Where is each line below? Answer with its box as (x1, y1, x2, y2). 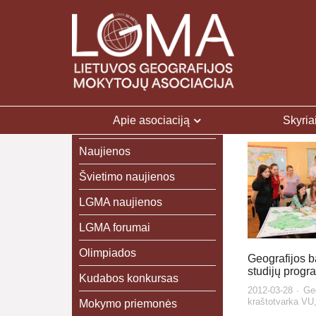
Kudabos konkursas (79, 272, 178, 284)
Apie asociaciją (113, 114, 190, 126)
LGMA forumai (79, 221, 150, 233)
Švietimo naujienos (79, 171, 175, 183)
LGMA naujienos (79, 196, 162, 208)
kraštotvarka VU (247, 296, 314, 308)
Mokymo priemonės (79, 298, 177, 310)
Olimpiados (79, 247, 136, 259)
